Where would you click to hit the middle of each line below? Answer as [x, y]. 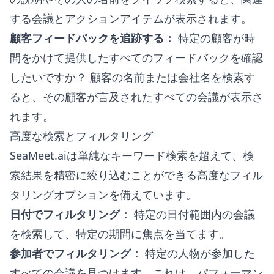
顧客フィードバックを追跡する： [92, 38]
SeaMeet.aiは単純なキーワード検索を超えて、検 [132, 155]
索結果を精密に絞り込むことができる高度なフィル [136, 175]
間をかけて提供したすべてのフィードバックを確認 [136, 57]
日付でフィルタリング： [70, 214]
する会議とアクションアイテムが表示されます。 [131, 18]
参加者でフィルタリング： [76, 253]
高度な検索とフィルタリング [81, 136]
